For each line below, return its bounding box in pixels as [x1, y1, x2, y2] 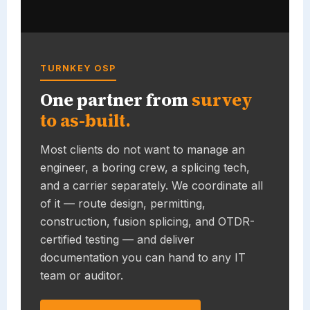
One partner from [40, 87, 192, 111]
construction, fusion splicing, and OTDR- [40, 214, 255, 228]
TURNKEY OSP [40, 62, 116, 73]
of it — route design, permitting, [40, 196, 206, 210]
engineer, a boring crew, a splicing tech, [40, 160, 250, 174]
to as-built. [40, 108, 131, 132]
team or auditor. [40, 268, 123, 282]
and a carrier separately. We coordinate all [40, 178, 263, 192]
